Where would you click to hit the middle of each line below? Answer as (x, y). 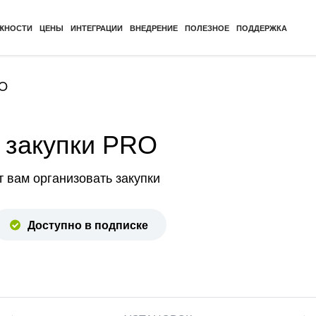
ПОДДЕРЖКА (261, 28)
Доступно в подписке (88, 224)
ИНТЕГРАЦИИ (96, 28)
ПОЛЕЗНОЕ (207, 28)
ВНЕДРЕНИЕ (153, 28)
